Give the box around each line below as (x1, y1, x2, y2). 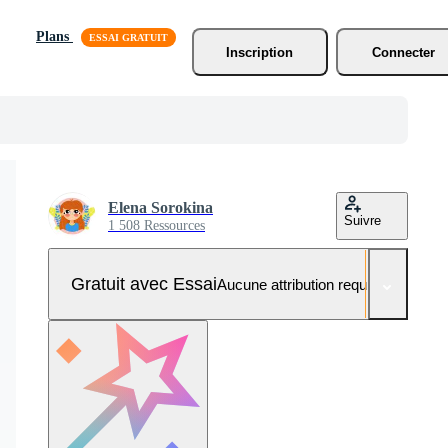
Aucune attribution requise (216, 275, 386, 293)
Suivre (344, 213, 381, 228)
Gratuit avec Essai (70, 273, 217, 294)
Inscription (226, 44, 294, 60)
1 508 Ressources (108, 218, 205, 233)
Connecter (372, 44, 436, 60)
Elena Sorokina (108, 199, 213, 216)
